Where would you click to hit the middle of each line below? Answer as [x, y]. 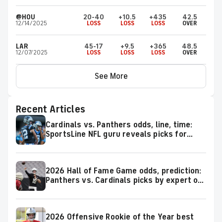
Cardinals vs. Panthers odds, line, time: [119, 125]
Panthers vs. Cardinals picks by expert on [124, 180]
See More [111, 76]
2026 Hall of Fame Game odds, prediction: [124, 171]
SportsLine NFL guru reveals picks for [116, 134]
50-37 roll [65, 190]
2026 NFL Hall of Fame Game [99, 143]
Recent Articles [51, 109]
